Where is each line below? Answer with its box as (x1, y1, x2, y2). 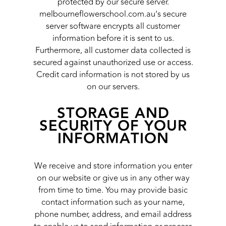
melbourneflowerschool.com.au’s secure (39, 8, 187, 21)
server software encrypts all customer (46, 20, 180, 33)
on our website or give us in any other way (36, 172, 190, 185)
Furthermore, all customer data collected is (35, 44, 191, 58)
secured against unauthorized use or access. (33, 56, 193, 70)
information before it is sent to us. (52, 32, 174, 45)
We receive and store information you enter (34, 159, 192, 173)
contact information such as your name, (41, 196, 185, 209)
